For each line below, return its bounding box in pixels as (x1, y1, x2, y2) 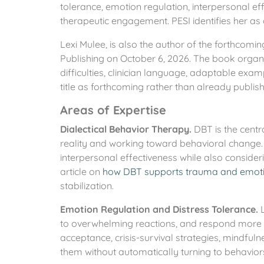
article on (60, 166, 103, 177)
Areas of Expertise (60, 103, 166, 117)
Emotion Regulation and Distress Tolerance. (60, 203, 258, 215)
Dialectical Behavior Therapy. (60, 123, 192, 135)
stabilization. (60, 180, 114, 192)
